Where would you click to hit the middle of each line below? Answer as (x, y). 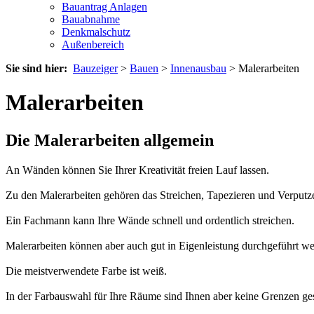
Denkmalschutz (96, 32)
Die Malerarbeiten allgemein (110, 140)
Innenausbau (198, 68)
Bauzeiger (95, 68)
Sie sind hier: (38, 68)
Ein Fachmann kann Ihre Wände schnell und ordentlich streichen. (150, 220)
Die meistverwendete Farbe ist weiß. (86, 271)
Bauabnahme (91, 19)
